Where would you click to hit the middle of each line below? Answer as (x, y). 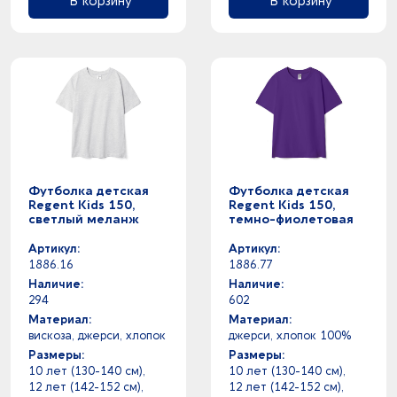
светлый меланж (84, 219)
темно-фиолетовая (291, 219)
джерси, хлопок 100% (290, 335)
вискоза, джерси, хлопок (97, 335)
